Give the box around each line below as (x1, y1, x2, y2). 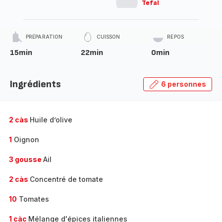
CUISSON (96, 34, 120, 40)
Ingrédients (10, 78, 61, 90)
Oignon (12, 135, 39, 144)
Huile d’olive (30, 115, 72, 124)
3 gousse (9, 155, 43, 164)
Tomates (17, 195, 49, 203)
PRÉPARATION (26, 34, 63, 40)
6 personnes (161, 80, 206, 88)
